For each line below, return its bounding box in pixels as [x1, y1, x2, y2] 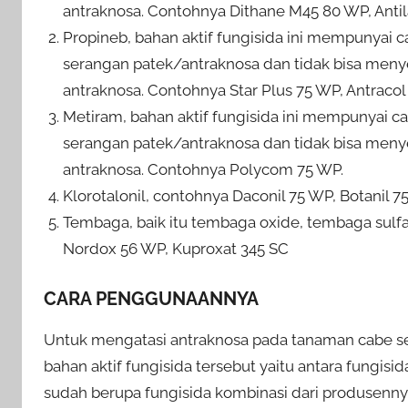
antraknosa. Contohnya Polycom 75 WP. [63, 160, 344, 179]
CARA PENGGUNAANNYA [44, 287, 259, 310]
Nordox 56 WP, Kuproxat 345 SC [63, 240, 290, 259]
